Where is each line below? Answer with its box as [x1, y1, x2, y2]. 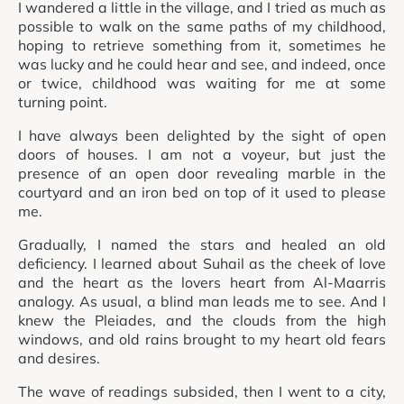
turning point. [18, 93, 107, 112]
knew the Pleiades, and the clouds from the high [18, 311, 386, 330]
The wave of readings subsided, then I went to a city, [18, 381, 386, 400]
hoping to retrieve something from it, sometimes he [18, 36, 386, 55]
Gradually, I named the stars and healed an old [18, 235, 386, 254]
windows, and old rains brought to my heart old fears [18, 330, 386, 349]
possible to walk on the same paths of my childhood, [18, 17, 386, 36]
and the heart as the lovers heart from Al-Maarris [18, 273, 386, 292]
